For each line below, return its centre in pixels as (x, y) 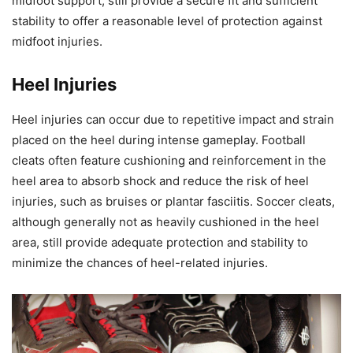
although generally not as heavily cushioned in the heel (165, 222)
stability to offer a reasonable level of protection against (167, 21)
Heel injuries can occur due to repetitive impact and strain (173, 120)
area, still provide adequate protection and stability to (160, 243)
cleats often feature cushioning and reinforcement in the (169, 161)
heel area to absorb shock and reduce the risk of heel (160, 181)
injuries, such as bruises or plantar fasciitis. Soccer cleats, (173, 202)
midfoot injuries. (57, 42)
